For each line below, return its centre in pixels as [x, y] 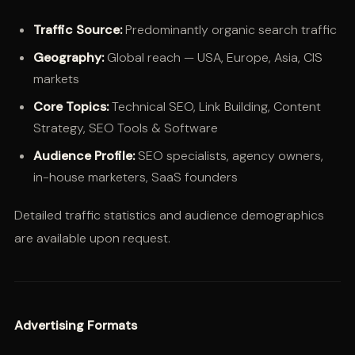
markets [56, 78]
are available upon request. [92, 239]
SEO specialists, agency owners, [229, 155]
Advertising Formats [75, 326]
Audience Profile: [84, 155]
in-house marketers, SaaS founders [135, 177]
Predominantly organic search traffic [229, 29]
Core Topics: [71, 106]
